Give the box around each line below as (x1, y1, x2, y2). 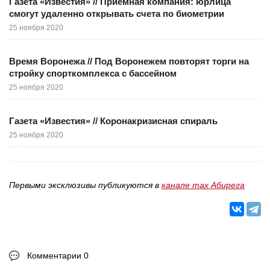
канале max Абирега (162, 180, 245, 190)
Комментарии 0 (27, 250, 89, 260)
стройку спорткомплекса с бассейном (9, 67, 177, 78)
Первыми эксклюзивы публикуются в (9, 180, 162, 190)
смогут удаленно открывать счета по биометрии (9, 8, 224, 19)
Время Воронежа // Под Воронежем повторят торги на (9, 55, 249, 66)
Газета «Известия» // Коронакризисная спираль (9, 115, 218, 126)
